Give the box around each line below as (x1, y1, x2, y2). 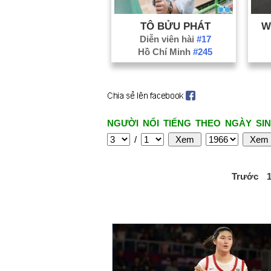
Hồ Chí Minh (138, 46, 194, 57)
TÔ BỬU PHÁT (140, 20, 211, 31)
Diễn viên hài (139, 33, 197, 44)
